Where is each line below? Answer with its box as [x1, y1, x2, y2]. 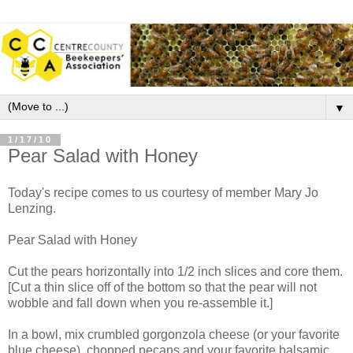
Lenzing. [8, 202, 56, 216]
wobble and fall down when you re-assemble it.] [8, 296, 273, 310]
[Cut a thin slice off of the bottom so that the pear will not [8, 281, 317, 295]
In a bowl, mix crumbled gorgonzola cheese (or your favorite [8, 328, 340, 342]
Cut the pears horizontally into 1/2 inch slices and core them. [8, 265, 343, 279]
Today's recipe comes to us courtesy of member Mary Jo [8, 186, 318, 200]
